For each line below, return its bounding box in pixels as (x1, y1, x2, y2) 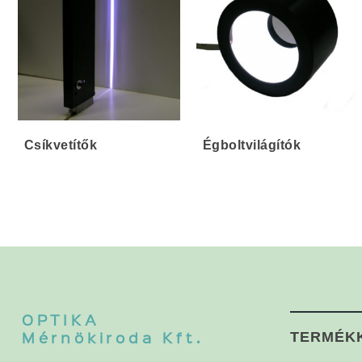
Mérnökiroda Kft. (21, 327, 204, 348)
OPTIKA (21, 309, 99, 330)
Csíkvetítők (23, 138, 98, 153)
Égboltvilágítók (202, 138, 301, 153)
